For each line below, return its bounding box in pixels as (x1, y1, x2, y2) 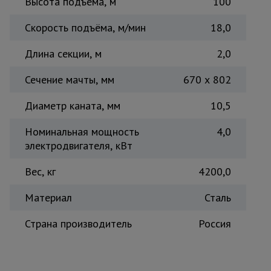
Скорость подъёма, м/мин (25, 21, 146, 34)
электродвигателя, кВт (25, 139, 132, 152)
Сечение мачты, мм (25, 73, 114, 87)
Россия (198, 217, 231, 230)
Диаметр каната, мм (25, 99, 120, 113)
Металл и (127, 61, 163, 70)
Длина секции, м (25, 47, 102, 60)
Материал (25, 191, 72, 204)
